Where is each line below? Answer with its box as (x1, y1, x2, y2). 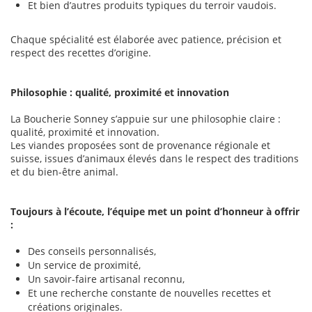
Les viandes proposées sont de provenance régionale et (10, 139, 270, 153)
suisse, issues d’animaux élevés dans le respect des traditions (10, 152, 299, 166)
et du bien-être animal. (10, 165, 118, 179)
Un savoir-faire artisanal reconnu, (28, 272, 185, 286)
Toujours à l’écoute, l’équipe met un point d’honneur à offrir (10, 205, 299, 219)
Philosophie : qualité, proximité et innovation (10, 86, 229, 100)
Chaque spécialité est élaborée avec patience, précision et (10, 33, 281, 47)
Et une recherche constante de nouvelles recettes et (28, 286, 271, 300)
